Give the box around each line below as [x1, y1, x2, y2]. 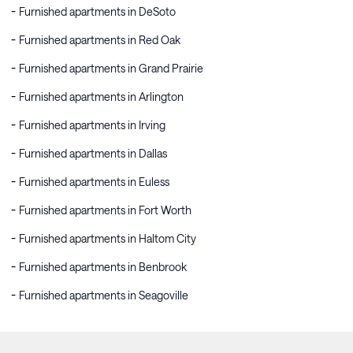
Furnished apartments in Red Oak [19, 33, 180, 46]
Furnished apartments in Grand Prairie [19, 61, 203, 75]
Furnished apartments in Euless [19, 175, 169, 188]
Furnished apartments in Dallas [19, 147, 167, 160]
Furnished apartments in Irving [19, 118, 165, 132]
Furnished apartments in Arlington [19, 90, 184, 103]
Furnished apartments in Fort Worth [19, 203, 191, 217]
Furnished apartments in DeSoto [19, 5, 176, 18]
